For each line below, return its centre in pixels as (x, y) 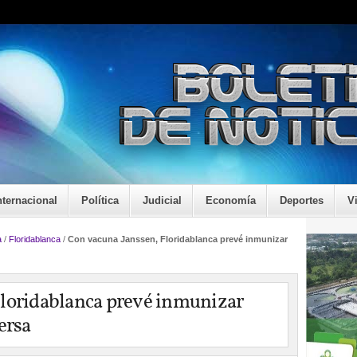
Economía (231, 200)
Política (100, 200)
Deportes (302, 200)
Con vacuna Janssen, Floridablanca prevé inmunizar (178, 239)
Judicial (162, 200)
